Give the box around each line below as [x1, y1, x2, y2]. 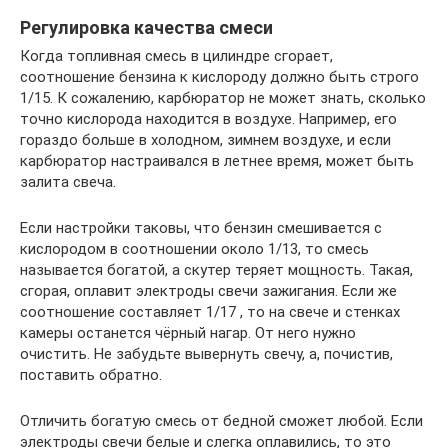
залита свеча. [20, 172, 116, 191]
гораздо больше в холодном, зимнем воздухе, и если [20, 130, 391, 149]
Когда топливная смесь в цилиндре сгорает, [20, 46, 333, 65]
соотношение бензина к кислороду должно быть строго [20, 67, 419, 86]
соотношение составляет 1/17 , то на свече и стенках [20, 302, 400, 321]
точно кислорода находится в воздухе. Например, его [20, 109, 397, 128]
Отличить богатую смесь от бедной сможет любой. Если [20, 411, 423, 430]
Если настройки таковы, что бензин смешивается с [20, 218, 382, 237]
